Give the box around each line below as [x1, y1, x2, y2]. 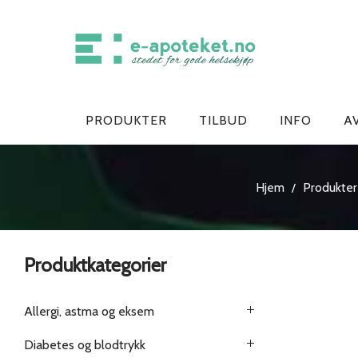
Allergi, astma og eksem [24, 304, 154, 319]
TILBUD [199, 113, 248, 128]
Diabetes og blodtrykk [24, 337, 145, 352]
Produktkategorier [24, 253, 166, 276]
